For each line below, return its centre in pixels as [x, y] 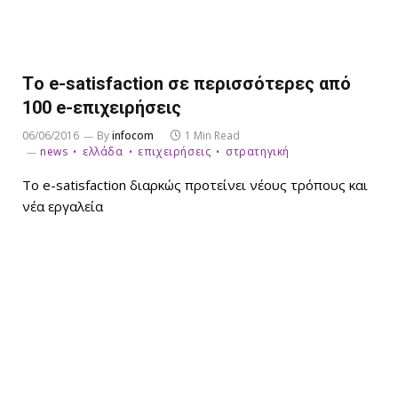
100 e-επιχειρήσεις [102, 107]
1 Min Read [212, 135]
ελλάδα [103, 151]
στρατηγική [258, 151]
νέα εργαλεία [63, 206]
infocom [133, 135]
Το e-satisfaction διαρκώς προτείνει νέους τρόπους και [195, 184]
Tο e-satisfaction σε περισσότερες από [187, 83]
